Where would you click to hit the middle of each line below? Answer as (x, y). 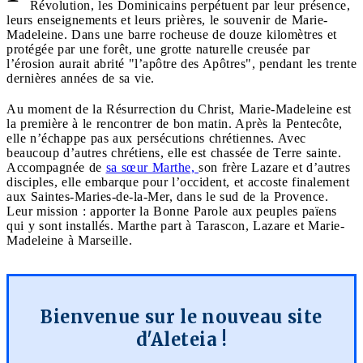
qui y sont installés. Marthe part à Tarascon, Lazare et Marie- (175, 225)
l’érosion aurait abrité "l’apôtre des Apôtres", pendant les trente (181, 63)
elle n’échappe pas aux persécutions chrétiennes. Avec (156, 138)
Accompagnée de (56, 167)
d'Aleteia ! (181, 339)
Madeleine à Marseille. (69, 240)
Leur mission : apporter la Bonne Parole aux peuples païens (172, 211)
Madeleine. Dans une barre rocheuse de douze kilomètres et (172, 34)
